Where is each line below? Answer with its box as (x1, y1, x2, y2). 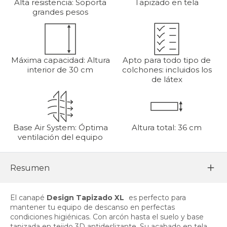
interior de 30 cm (27, 65, 93, 75)
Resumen (10, 163, 50, 173)
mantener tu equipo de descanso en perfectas (10, 203, 175, 212)
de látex (151, 74, 182, 85)
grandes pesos (32, 7, 88, 17)
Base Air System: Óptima (13, 123, 108, 133)
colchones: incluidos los (122, 65, 212, 75)
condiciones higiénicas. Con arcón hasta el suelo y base (10, 212, 204, 222)
